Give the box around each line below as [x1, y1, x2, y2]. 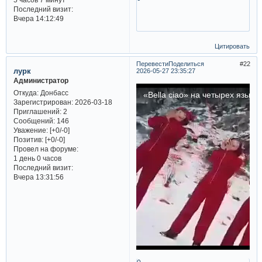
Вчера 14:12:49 [13, 15, 64, 23]
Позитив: [13, 135, 43, 143]
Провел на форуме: [13, 144, 78, 153]
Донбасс [38, 88, 68, 96]
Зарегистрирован [13, 98, 71, 106]
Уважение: [13, 126, 48, 134]
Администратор [13, 77, 68, 84]
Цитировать [215, 42, 250, 50]
